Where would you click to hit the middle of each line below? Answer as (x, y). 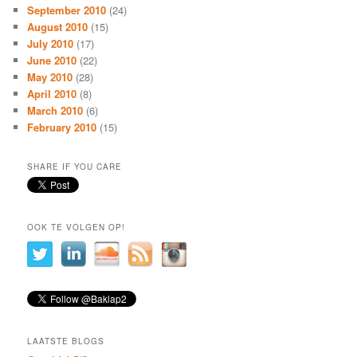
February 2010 (62, 127)
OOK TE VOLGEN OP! (76, 228)
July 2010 (51, 43)
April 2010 (52, 93)
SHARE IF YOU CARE (75, 167)
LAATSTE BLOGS (66, 341)
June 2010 (52, 60)
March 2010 (55, 110)
